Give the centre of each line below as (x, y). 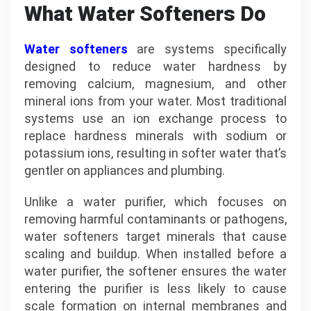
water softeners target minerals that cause (155, 236)
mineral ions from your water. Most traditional (155, 101)
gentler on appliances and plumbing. (125, 170)
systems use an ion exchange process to (155, 118)
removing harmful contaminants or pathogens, (155, 219)
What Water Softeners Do (145, 14)
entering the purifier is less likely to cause (155, 288)
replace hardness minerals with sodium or (155, 136)
